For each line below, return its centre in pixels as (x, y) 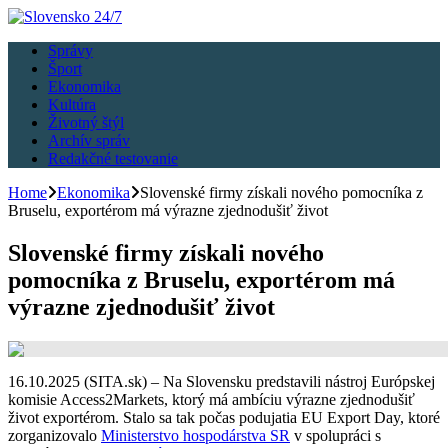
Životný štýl (86, 122)
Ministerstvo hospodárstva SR (195, 435)
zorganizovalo (54, 435)
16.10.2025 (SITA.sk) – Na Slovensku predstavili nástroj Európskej (221, 381)
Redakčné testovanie (113, 158)
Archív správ (89, 140)
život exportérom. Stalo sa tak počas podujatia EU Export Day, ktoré (224, 417)
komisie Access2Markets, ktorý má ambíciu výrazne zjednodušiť (211, 399)
